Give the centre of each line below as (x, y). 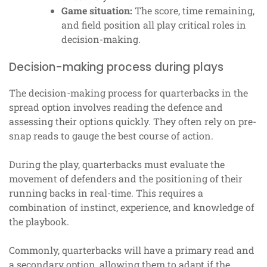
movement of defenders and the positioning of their (126, 178)
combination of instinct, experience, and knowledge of (132, 207)
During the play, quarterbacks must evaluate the (117, 164)
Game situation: (97, 10)
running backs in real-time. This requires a (106, 193)
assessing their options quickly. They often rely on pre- (133, 121)
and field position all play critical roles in (154, 24)
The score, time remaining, (193, 10)
